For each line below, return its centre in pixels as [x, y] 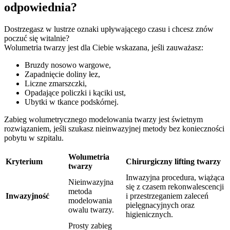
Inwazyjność [27, 196]
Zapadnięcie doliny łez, [62, 74]
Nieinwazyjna [91, 182]
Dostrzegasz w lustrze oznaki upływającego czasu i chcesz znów [109, 29]
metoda [80, 191]
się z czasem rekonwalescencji [175, 187]
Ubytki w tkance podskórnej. [72, 102]
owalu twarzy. [91, 210]
